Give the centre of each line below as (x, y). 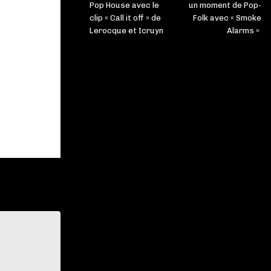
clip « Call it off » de (125, 18)
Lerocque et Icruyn (126, 31)
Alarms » (244, 31)
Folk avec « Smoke (227, 18)
